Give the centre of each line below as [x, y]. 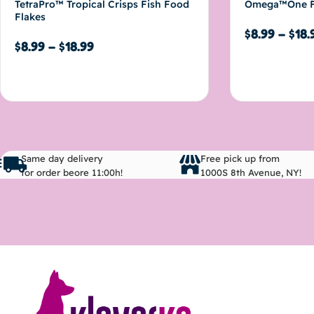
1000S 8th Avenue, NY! [251, 172]
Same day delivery [62, 158]
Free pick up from [240, 158]
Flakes [30, 16]
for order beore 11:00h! [72, 172]
